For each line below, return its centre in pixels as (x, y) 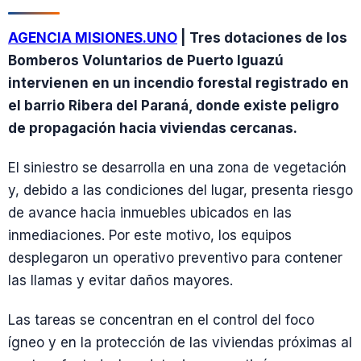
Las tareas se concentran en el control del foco (161, 320)
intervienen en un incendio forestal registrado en (178, 83)
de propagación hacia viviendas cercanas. (153, 128)
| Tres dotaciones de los (262, 37)
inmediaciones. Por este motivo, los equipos (150, 235)
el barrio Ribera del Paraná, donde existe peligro (174, 105)
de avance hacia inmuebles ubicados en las (150, 212)
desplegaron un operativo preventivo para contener (175, 257)
